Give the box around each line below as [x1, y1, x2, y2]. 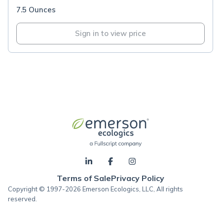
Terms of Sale [57, 173, 111, 183]
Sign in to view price [75, 29, 146, 38]
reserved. [8, 195, 37, 203]
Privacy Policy [111, 173, 164, 183]
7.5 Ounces [16, 5, 56, 14]
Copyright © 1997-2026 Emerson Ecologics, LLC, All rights [8, 185, 183, 193]
